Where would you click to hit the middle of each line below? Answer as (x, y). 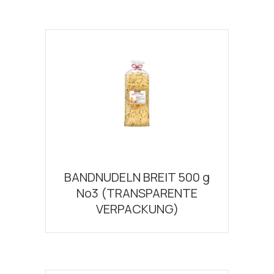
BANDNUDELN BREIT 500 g (137, 177)
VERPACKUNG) (137, 209)
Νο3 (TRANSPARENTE (137, 193)
